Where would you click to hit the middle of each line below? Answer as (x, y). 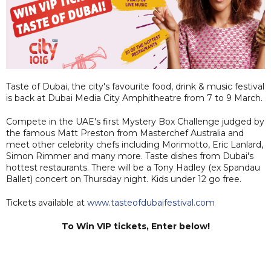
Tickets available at (47, 203)
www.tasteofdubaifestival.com (151, 203)
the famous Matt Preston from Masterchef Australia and (125, 133)
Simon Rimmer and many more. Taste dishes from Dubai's (130, 156)
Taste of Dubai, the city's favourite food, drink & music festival (135, 87)
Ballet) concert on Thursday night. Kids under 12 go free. (124, 179)
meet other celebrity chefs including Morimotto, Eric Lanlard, (135, 145)
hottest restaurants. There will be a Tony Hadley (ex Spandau (133, 168)
